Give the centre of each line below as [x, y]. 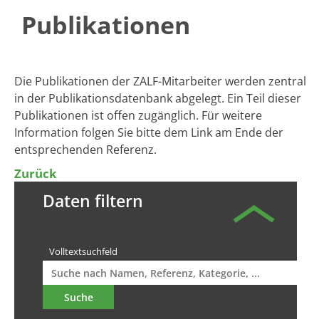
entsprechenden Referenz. [85, 150]
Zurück [36, 173]
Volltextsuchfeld [83, 251]
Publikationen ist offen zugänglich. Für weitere [138, 115]
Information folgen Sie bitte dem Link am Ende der [149, 132]
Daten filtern [93, 201]
